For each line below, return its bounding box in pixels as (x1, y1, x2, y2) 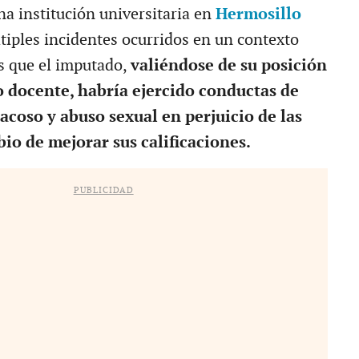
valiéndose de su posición (130, 55, 327, 75)
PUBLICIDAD (73, 184, 134, 196)
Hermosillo (215, 4, 301, 24)
